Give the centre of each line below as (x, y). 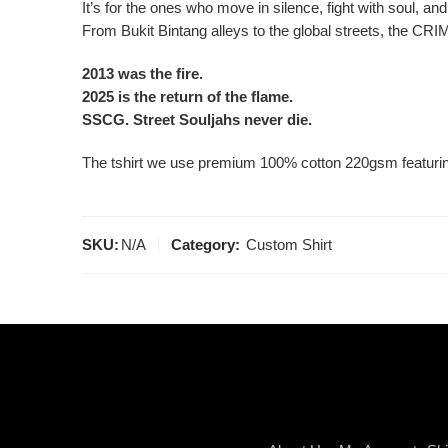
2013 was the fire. (142, 73)
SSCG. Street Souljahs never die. (197, 119)
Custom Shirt (289, 244)
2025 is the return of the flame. (187, 96)
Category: (205, 244)
